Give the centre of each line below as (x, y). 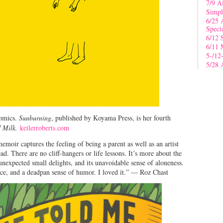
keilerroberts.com (45, 127)
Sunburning (35, 117)
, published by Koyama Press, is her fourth (111, 117)
